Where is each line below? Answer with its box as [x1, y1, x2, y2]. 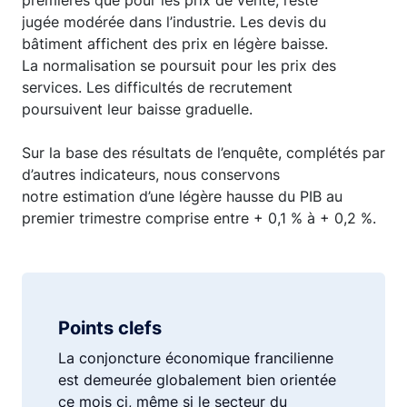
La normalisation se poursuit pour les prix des [22, 56, 336, 74]
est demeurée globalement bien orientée [58, 371, 336, 389]
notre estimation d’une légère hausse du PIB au [22, 187, 342, 205]
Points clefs [58, 317, 162, 339]
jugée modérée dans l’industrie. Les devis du [22, 13, 326, 31]
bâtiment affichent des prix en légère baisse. [22, 35, 328, 53]
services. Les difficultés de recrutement [22, 78, 293, 96]
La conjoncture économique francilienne [58, 349, 333, 367]
